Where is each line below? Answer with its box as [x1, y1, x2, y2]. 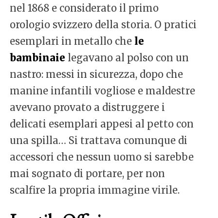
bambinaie [10, 52, 65, 64]
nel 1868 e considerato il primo [10, 2, 159, 15]
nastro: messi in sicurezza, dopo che [10, 68, 183, 81]
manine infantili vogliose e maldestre [10, 85, 195, 97]
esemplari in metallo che [10, 35, 134, 48]
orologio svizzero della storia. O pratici [10, 18, 197, 31]
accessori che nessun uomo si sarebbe [10, 151, 194, 163]
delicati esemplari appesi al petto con [10, 118, 194, 130]
